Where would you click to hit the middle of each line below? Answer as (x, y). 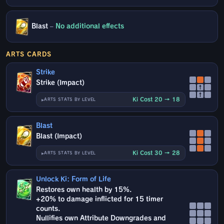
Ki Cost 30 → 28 (156, 153)
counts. (48, 209)
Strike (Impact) (60, 83)
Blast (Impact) (59, 136)
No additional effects (89, 26)
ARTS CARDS (29, 54)
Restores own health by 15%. (84, 190)
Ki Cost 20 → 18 (156, 99)
